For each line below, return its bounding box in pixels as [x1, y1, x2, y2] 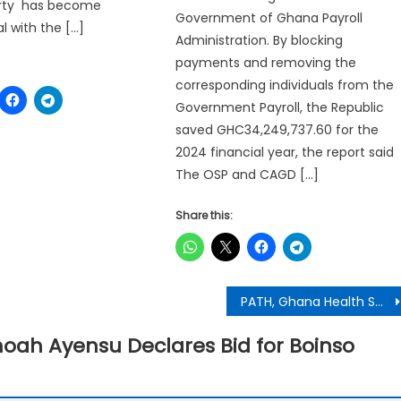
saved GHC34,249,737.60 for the [175, 120, 380, 139]
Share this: [175, 207, 234, 223]
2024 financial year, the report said [175, 142, 395, 161]
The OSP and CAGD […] [175, 165, 320, 183]
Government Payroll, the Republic [175, 98, 385, 116]
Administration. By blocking [175, 30, 344, 49]
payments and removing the [175, 53, 357, 72]
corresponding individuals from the [175, 75, 395, 94]
